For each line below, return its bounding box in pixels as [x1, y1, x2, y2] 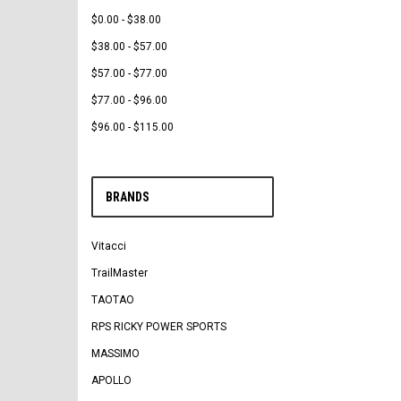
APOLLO [91, 374, 132, 387]
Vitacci [91, 240, 126, 252]
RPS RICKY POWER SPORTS [91, 320, 226, 333]
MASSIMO [91, 347, 140, 360]
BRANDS [106, 190, 149, 204]
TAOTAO [91, 294, 134, 306]
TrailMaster [91, 267, 148, 279]
